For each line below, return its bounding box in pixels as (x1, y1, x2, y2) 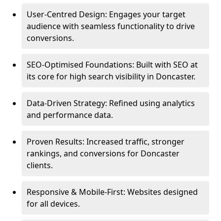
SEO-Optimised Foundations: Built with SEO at (27, 59, 198, 70)
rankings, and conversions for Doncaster (27, 148, 180, 159)
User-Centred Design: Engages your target (27, 9, 185, 20)
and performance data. (27, 110, 113, 120)
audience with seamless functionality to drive (27, 21, 195, 32)
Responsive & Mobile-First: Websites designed (27, 186, 198, 197)
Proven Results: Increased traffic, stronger (27, 136, 184, 147)
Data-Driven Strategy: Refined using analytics (27, 98, 195, 109)
